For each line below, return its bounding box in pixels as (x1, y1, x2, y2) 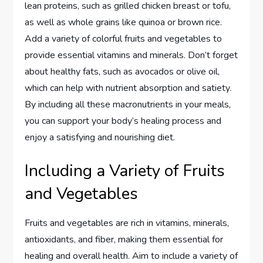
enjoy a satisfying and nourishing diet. (25, 131, 176, 144)
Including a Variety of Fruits (25, 160, 225, 183)
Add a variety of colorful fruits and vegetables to (25, 32, 222, 46)
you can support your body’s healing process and (25, 114, 222, 128)
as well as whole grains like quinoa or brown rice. (25, 16, 222, 29)
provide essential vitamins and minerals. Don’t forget (25, 49, 238, 62)
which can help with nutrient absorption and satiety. (25, 82, 232, 95)
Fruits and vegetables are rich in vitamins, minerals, (25, 217, 230, 230)
